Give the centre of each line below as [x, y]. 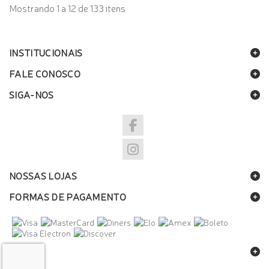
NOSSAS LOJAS [43, 175]
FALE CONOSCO [45, 73]
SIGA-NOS [32, 94]
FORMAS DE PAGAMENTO [68, 196]
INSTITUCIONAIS [46, 52]
